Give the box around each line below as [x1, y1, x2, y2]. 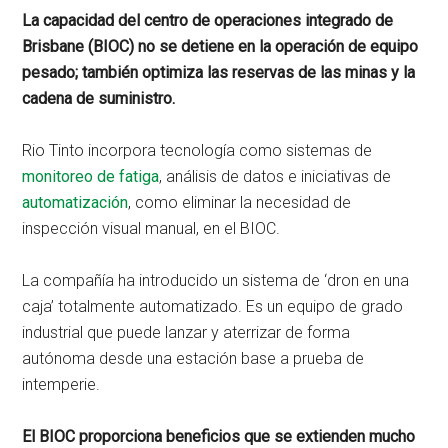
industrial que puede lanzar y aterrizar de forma [22, 322, 351, 342]
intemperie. [22, 374, 101, 394]
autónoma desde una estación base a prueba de [22, 348, 365, 368]
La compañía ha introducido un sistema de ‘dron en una [22, 270, 410, 290]
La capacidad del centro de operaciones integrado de [22, 10, 394, 30]
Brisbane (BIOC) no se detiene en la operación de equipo [22, 36, 419, 56]
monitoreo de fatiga [22, 166, 160, 186]
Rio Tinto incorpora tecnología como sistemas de [22, 140, 373, 160]
